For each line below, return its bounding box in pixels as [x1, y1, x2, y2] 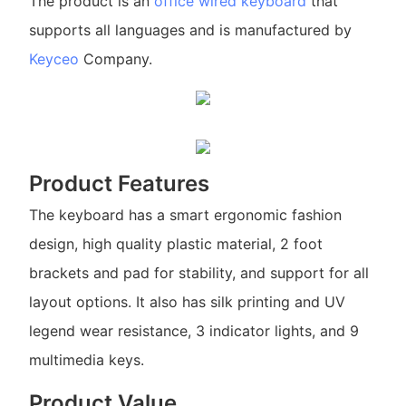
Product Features [28, 170, 209, 197]
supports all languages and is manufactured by [28, 21, 352, 40]
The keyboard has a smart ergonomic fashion [28, 206, 342, 225]
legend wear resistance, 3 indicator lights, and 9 [28, 322, 359, 341]
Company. [78, 50, 152, 69]
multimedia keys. [28, 351, 144, 370]
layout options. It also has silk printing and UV [28, 293, 345, 312]
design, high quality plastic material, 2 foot [28, 235, 323, 254]
